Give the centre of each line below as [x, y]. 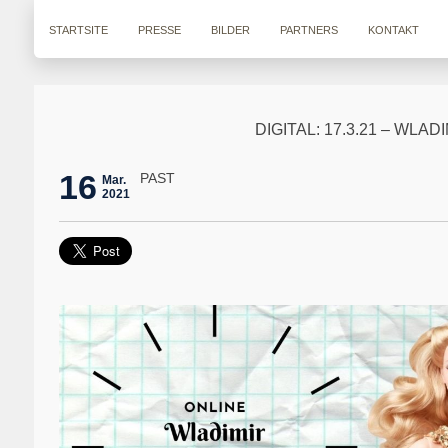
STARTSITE [78, 29]
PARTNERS [308, 29]
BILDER [230, 29]
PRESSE [159, 29]
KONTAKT [393, 29]
